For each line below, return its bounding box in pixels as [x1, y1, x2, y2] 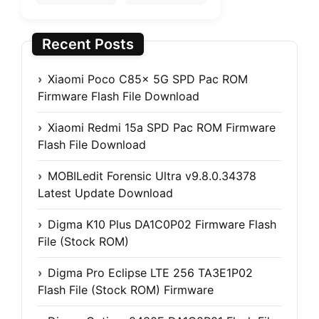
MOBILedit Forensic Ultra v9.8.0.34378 [48, 169, 256, 184]
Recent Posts [42, 36, 134, 53]
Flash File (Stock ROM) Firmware [38, 283, 214, 298]
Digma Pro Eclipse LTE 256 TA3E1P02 [48, 266, 253, 281]
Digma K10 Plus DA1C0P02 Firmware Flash [48, 217, 276, 232]
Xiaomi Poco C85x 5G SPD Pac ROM [48, 72, 248, 87]
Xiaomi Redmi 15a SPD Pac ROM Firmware [48, 120, 276, 135]
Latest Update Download [38, 186, 173, 201]
